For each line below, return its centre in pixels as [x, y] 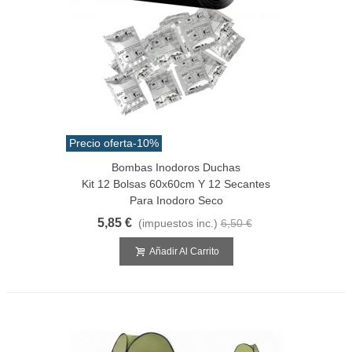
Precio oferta [101, 143]
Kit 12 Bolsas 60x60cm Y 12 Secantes [176, 183]
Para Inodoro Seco [176, 200]
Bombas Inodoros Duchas [176, 167]
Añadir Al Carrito [184, 251]
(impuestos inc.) [178, 223]
